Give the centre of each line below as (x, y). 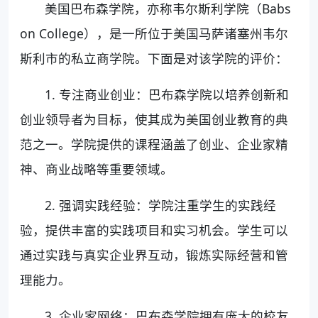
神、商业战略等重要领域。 (97, 169)
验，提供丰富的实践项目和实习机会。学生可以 (154, 230)
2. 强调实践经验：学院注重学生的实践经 (161, 205)
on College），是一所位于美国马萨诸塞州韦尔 (154, 33)
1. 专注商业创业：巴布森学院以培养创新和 (167, 94)
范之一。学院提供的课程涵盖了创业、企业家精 (154, 144)
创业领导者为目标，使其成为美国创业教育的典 (154, 119)
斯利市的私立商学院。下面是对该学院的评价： (154, 58)
